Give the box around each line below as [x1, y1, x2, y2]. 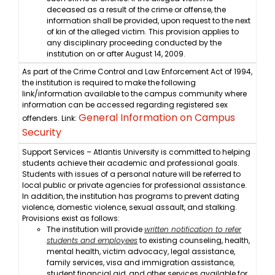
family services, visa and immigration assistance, [47, 257, 234, 268]
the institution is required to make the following [22, 77, 196, 88]
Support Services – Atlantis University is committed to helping [22, 147, 250, 158]
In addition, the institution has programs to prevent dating [22, 191, 239, 202]
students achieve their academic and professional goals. [22, 158, 239, 169]
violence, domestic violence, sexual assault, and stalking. [22, 202, 237, 213]
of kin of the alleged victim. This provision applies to [47, 26, 239, 37]
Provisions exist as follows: [22, 213, 120, 224]
